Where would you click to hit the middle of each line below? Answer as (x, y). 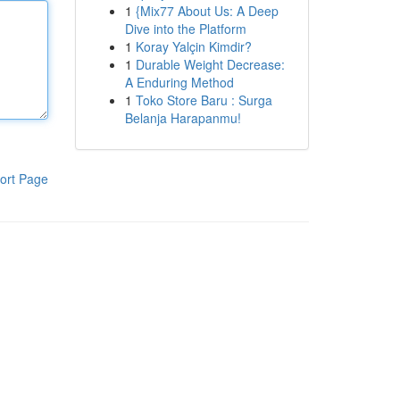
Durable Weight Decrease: (210, 64)
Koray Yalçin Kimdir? (193, 46)
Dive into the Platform (185, 29)
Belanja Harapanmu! (183, 118)
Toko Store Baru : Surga (204, 100)
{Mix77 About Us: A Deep (207, 11)
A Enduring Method (179, 82)
